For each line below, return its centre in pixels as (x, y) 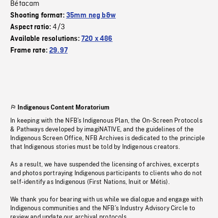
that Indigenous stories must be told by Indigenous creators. (95, 147)
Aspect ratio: (32, 27)
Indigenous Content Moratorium (64, 108)
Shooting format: (38, 16)
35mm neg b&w (91, 16)
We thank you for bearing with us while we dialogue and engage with (107, 200)
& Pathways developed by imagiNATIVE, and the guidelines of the (102, 130)
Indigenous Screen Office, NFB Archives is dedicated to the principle (108, 138)
